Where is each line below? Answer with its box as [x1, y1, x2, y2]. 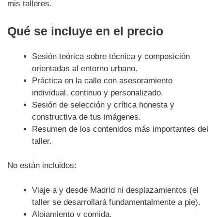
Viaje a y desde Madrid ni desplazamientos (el [32, 185, 199, 195]
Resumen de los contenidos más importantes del [32, 124, 208, 134]
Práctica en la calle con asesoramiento [32, 76, 172, 85]
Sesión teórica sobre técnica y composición [32, 51, 190, 61]
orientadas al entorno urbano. [32, 63, 138, 73]
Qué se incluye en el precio [7, 24, 163, 38]
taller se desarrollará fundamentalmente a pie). [32, 197, 201, 207]
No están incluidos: [7, 161, 77, 170]
